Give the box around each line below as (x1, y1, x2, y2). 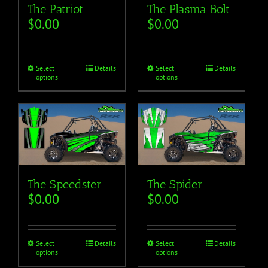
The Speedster (28, 177, 102, 192)
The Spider (147, 177, 203, 192)
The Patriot (28, 1, 83, 16)
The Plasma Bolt (147, 1, 230, 16)
